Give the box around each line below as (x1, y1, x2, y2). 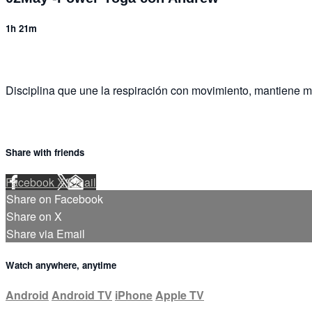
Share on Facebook (6, 191, 103, 208)
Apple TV (155, 286, 204, 303)
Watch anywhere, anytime (6, 258, 116, 272)
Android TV (52, 286, 112, 303)
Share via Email (6, 226, 85, 242)
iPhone (115, 286, 153, 303)
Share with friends (6, 146, 84, 159)
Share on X (6, 208, 62, 225)
